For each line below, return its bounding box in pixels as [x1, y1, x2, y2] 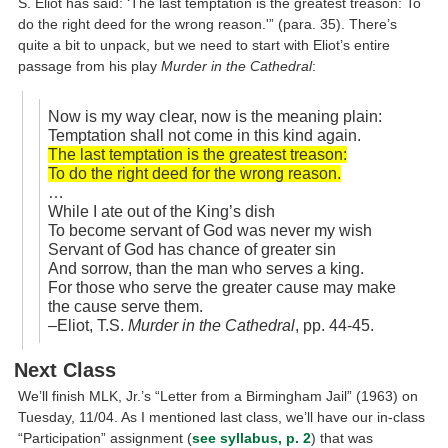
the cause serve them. [47, 297, 203, 315]
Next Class [14, 359, 117, 382]
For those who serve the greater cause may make [47, 278, 396, 296]
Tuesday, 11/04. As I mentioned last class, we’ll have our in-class [18, 409, 426, 426]
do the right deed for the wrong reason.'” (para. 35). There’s [18, 15, 398, 32]
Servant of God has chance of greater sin [47, 240, 336, 258]
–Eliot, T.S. [47, 316, 128, 334]
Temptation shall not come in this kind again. [47, 126, 361, 144]
